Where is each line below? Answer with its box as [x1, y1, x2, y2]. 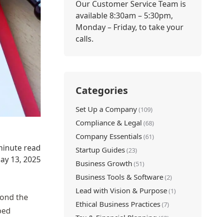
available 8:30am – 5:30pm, [75, 10, 173, 21]
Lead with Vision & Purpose [75, 186, 167, 195]
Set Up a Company [75, 104, 137, 114]
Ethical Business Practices [75, 199, 160, 209]
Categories [75, 84, 128, 97]
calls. [75, 33, 93, 44]
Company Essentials [75, 131, 142, 141]
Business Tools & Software [75, 172, 163, 182]
